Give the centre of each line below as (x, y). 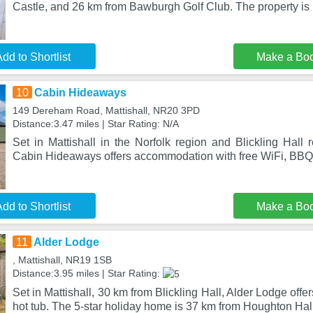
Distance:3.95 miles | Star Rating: (87, 273)
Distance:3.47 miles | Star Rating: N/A (95, 124)
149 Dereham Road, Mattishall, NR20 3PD (106, 110)
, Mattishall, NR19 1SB (62, 260)
